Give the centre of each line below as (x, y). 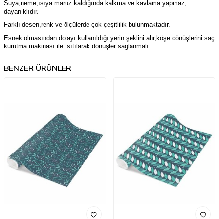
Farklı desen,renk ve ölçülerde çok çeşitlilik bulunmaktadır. (87, 25)
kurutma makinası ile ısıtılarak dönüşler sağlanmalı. (77, 46)
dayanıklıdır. (21, 11)
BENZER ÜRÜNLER (38, 68)
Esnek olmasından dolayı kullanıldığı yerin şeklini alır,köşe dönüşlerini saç (109, 38)
